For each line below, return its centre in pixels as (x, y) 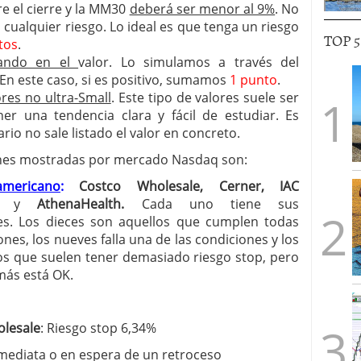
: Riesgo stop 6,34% (98, 328)
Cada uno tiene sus (212, 204)
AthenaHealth (71, 204)
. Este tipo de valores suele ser (205, 98)
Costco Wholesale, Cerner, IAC (189, 186)
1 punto (253, 80)
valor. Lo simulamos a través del (189, 62)
